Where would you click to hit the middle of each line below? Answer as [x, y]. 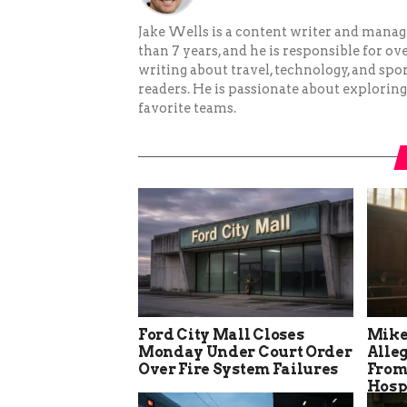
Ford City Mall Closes [221, 334]
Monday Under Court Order [245, 352]
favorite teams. [187, 108]
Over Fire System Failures [238, 369]
